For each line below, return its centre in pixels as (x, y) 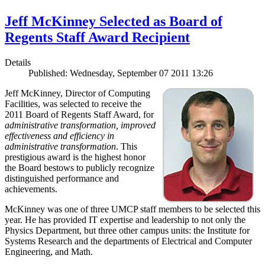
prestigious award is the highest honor (75, 157)
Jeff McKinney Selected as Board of (114, 22)
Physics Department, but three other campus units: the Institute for (127, 231)
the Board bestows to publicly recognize (80, 168)
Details (18, 63)
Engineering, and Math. (49, 252)
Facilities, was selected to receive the (73, 104)
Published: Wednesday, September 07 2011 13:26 (121, 73)
